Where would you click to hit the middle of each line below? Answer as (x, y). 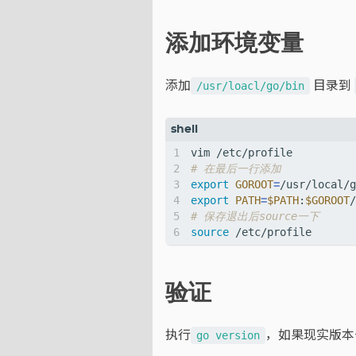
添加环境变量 (234, 44)
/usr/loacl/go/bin (250, 85)
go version (228, 336)
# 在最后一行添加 (236, 168)
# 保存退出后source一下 (255, 216)
